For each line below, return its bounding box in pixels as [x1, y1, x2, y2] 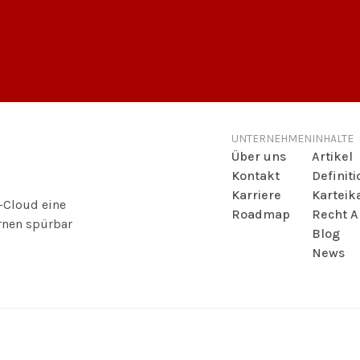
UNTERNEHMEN [231, 132, 312, 145]
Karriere [231, 187, 281, 202]
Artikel [311, 149, 353, 164]
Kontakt [231, 168, 280, 183]
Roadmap [231, 207, 290, 222]
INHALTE [311, 132, 354, 145]
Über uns [231, 149, 286, 164]
